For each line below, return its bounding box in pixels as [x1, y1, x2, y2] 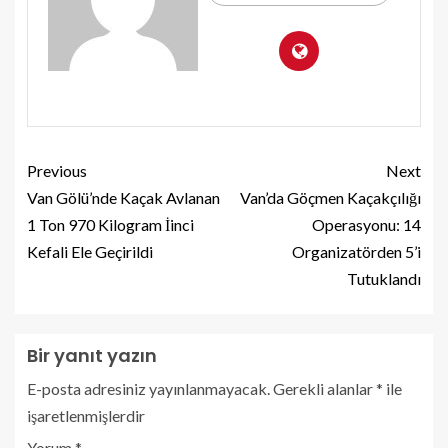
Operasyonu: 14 [312, 215, 421, 235]
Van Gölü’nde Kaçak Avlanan [27, 188, 220, 208]
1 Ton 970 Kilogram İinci [27, 215, 194, 235]
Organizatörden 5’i [292, 242, 421, 262]
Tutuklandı [347, 269, 421, 289]
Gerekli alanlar [273, 379, 376, 399]
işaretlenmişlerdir [27, 406, 145, 426]
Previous [27, 161, 87, 181]
